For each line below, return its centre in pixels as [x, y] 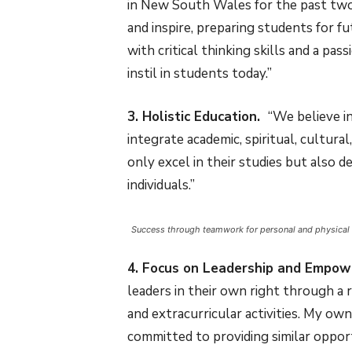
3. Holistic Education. [198, 117]
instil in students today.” [200, 74]
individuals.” [161, 185]
